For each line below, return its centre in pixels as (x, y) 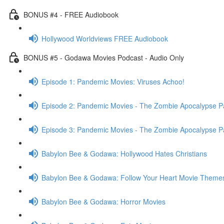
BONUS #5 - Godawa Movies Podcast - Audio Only (104, 57)
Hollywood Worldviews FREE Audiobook (105, 38)
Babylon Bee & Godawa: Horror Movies (103, 201)
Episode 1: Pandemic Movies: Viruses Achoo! (113, 81)
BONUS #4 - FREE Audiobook (71, 14)
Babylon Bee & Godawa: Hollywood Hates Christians (124, 153)
